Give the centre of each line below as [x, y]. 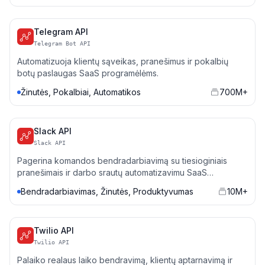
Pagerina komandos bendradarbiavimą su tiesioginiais [122, 161]
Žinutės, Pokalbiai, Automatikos [81, 92]
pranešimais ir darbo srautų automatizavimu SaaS [112, 172]
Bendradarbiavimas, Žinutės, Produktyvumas [107, 191]
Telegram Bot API [62, 43]
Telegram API [61, 32]
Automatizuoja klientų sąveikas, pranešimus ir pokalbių [123, 61]
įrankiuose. [38, 184]
